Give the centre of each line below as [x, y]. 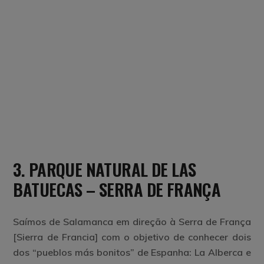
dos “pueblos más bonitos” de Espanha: [104, 252]
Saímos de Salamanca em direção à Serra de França [132, 221]
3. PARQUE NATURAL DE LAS [105, 169]
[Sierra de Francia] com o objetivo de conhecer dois [132, 237]
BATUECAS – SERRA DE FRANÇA [117, 189]
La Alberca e [223, 252]
